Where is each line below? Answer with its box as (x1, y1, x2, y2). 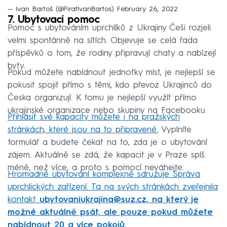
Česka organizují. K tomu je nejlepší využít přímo (8, 93, 197, 102)
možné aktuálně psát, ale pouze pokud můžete (8, 208, 213, 217)
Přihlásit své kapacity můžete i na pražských (8, 112, 180, 122)
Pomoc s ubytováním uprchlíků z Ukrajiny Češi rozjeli (8, 23, 211, 32)
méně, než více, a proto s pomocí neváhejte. (8, 163, 184, 172)
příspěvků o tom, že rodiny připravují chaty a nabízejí (8, 49, 216, 58)
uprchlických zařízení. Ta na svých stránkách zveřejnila (8, 182, 218, 192)
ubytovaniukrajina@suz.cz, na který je (40, 195, 199, 204)
